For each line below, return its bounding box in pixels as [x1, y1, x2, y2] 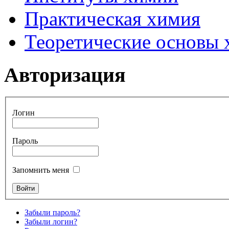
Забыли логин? [25, 217, 77, 226]
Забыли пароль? [25, 208, 80, 217]
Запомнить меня [12, 166, 69, 175]
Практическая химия [25, 8, 200, 30]
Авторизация [4, 63, 126, 86]
